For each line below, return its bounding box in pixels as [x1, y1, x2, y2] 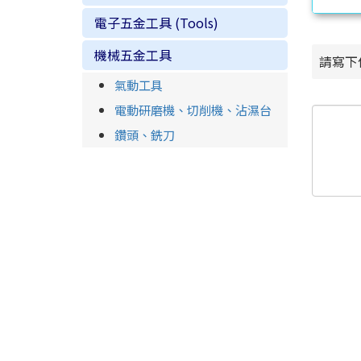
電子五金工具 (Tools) [94, 13, 218, 32]
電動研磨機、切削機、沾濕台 [114, 101, 272, 118]
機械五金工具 [94, 45, 172, 64]
